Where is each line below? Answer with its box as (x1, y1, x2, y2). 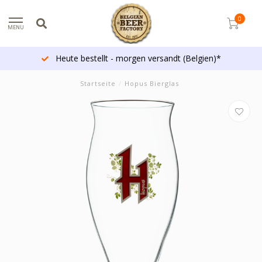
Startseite (80, 79, 116, 88)
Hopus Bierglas (125, 79, 179, 88)
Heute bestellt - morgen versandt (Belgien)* (53, 53, 221, 64)
